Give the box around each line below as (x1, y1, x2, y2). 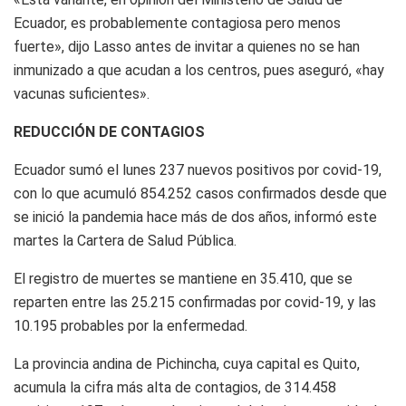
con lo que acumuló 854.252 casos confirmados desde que (14, 184, 387, 202)
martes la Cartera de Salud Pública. (14, 231, 237, 249)
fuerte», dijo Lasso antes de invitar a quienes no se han (14, 37, 360, 55)
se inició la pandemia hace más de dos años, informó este (14, 208, 377, 226)
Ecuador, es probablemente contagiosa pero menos (14, 14, 341, 32)
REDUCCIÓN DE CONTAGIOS (14, 122, 205, 140)
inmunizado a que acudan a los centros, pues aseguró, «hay (14, 61, 384, 79)
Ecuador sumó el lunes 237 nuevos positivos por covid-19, (14, 160, 382, 179)
